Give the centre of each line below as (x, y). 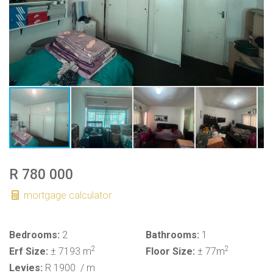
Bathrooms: (172, 235)
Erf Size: (29, 251)
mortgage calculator (66, 195)
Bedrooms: (34, 235)
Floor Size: (170, 251)
